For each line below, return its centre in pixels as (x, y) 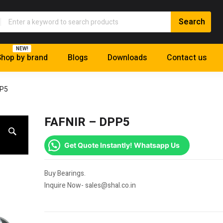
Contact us (187, 58)
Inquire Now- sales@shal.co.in (90, 186)
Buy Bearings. (65, 174)
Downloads (127, 58)
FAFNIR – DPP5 (87, 122)
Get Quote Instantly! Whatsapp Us (122, 145)
